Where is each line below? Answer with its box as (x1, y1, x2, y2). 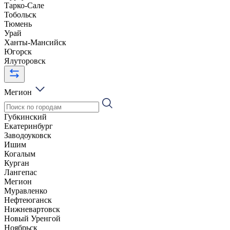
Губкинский (4, 112, 47, 121)
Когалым (4, 149, 35, 158)
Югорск (4, 47, 32, 56)
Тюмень (4, 19, 32, 28)
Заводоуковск (4, 130, 51, 140)
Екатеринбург (4, 121, 53, 130)
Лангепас (4, 167, 37, 177)
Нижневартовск (4, 204, 60, 214)
